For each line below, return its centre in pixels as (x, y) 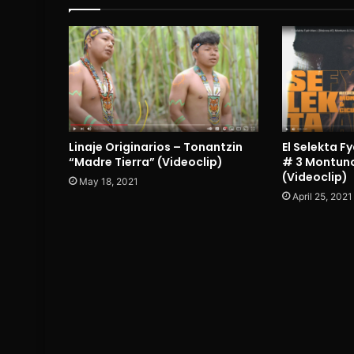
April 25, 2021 (322, 197)
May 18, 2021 (109, 181)
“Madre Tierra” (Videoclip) (146, 162)
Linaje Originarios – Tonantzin (156, 147)
